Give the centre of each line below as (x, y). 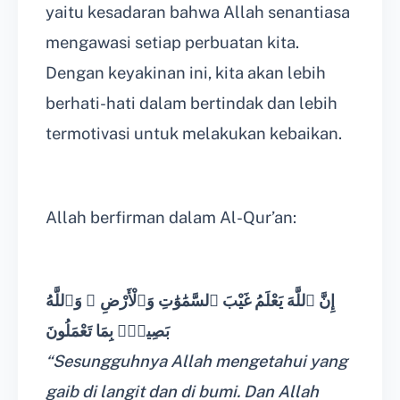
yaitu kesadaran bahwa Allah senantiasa (198, 12)
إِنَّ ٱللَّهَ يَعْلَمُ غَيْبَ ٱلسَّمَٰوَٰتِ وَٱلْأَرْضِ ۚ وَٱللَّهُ (190, 301)
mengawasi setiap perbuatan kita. (172, 43)
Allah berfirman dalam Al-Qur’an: (171, 217)
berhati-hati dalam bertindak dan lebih (192, 104)
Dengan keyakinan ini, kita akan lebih (186, 73)
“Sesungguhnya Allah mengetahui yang (196, 362)
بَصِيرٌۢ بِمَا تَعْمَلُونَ (108, 331)
